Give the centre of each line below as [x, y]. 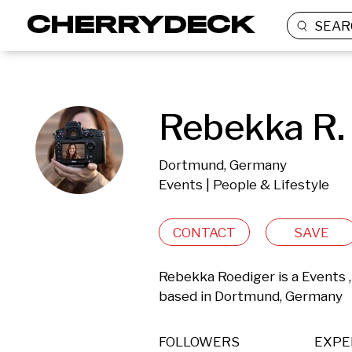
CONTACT [204, 232]
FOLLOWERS [199, 342]
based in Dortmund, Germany [252, 296]
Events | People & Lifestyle [244, 185]
